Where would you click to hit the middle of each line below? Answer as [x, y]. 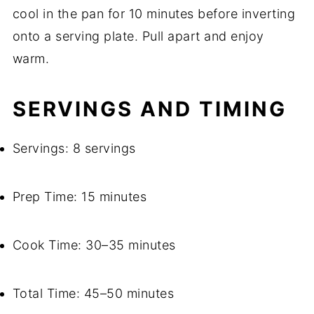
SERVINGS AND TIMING [149, 109]
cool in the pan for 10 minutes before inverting [154, 14]
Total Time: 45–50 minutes [93, 294]
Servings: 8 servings [74, 149]
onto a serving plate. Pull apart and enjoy [138, 36]
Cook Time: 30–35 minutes [94, 245]
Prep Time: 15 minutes [80, 197]
